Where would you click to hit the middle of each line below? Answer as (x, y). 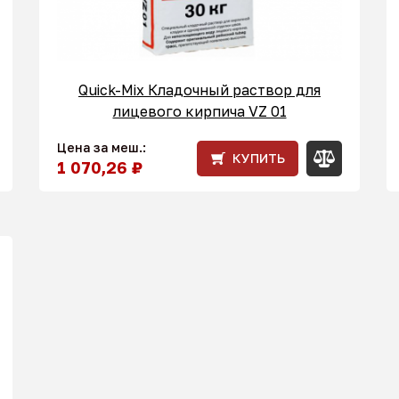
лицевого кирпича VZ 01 (199, 111)
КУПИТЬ (259, 158)
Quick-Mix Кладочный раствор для (199, 90)
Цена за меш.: (102, 147)
